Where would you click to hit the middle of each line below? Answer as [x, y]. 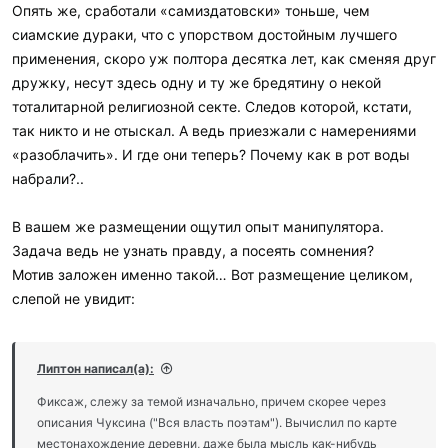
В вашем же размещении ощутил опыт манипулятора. [198, 226]
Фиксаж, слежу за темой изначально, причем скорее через [211, 401]
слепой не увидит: [73, 298]
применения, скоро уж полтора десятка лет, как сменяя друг [224, 58]
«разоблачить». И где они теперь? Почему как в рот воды [211, 154]
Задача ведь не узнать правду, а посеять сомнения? [193, 250]
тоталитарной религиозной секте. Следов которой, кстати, [212, 106]
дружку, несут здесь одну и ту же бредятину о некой [196, 82]
